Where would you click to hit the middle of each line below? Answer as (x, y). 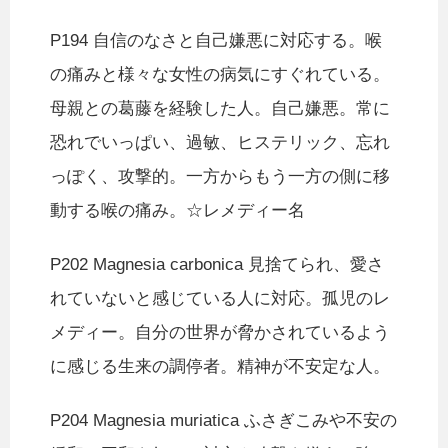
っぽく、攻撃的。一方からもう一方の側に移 (220, 177)
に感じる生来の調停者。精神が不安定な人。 (220, 367)
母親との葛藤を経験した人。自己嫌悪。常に (220, 109)
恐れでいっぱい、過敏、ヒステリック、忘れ (220, 143)
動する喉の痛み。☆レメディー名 (177, 211)
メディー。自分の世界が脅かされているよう (220, 333)
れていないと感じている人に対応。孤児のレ (220, 299)
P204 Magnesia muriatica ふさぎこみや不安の (223, 421)
